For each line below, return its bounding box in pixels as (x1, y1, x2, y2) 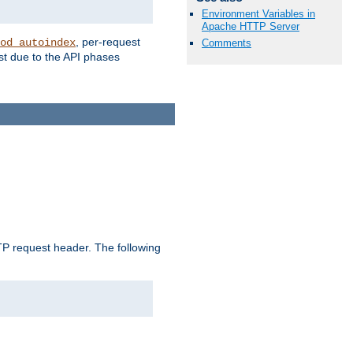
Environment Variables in (202, 7, 315, 20)
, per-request (76, 35, 140, 49)
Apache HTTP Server (202, 20, 299, 32)
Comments (202, 36, 251, 49)
